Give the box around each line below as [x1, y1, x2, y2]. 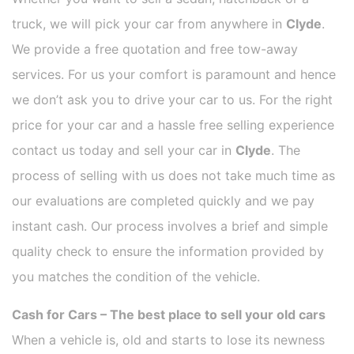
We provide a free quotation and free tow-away [12, 41, 298, 58]
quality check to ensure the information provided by [12, 243, 324, 260]
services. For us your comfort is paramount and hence [12, 66, 336, 83]
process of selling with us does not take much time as [12, 168, 335, 184]
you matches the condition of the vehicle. [12, 269, 260, 285]
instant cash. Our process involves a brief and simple [12, 218, 328, 235]
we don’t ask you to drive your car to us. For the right [12, 92, 333, 108]
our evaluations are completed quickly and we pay [12, 193, 314, 209]
